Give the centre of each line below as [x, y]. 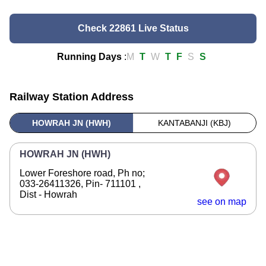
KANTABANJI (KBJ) [194, 123]
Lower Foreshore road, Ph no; [82, 173]
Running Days [89, 57]
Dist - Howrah [48, 194]
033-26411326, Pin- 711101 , [80, 184]
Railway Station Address [72, 97]
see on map [222, 202]
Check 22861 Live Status [133, 28]
